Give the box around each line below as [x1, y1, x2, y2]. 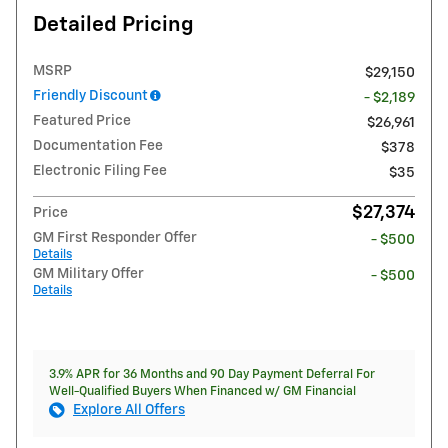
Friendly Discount [33, 88, 148, 103]
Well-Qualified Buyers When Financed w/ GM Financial [49, 384, 356, 398]
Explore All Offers [73, 402, 185, 417]
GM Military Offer [33, 266, 144, 281]
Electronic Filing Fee [33, 163, 167, 178]
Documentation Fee [33, 138, 163, 153]
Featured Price [33, 113, 131, 128]
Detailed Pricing [33, 14, 194, 36]
